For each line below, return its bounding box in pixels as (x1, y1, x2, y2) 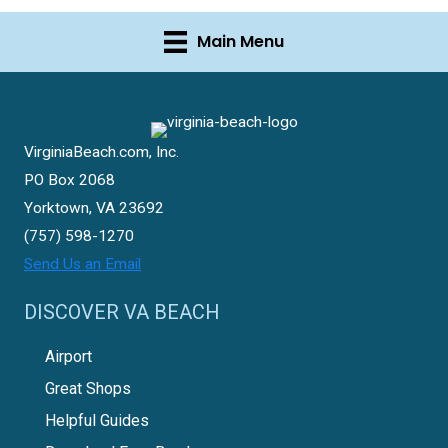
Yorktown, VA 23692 (24, 199, 164, 218)
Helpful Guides (45, 410, 149, 430)
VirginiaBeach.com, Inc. (24, 143, 179, 162)
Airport (45, 346, 92, 366)
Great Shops (45, 378, 131, 398)
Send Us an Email (24, 255, 141, 274)
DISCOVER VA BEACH (24, 299, 220, 324)
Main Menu (196, 29, 284, 53)
